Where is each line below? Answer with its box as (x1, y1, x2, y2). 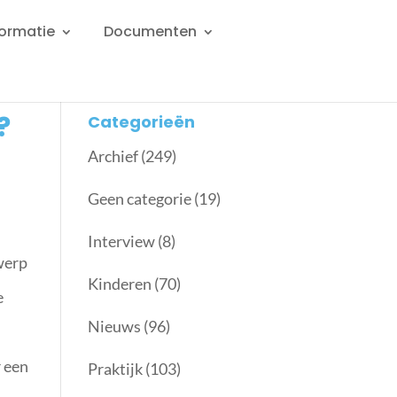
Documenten (104, 21, 198, 42)
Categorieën (87, 111, 195, 133)
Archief (87, 146, 138, 166)
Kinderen (87, 274, 152, 293)
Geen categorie (87, 189, 191, 208)
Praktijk (87, 359, 143, 378)
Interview (87, 231, 155, 251)
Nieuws (87, 316, 141, 336)
